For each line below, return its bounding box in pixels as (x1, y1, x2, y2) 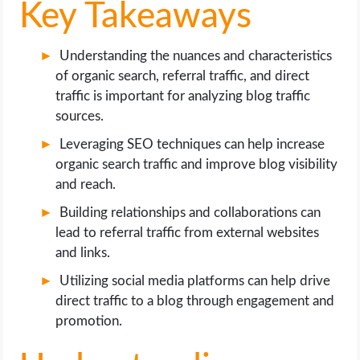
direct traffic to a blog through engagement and (55, 294, 335, 309)
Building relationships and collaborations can (59, 206, 321, 220)
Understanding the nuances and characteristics (59, 49, 333, 63)
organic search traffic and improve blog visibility (55, 157, 338, 172)
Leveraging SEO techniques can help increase (59, 137, 325, 152)
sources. (55, 109, 104, 124)
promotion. (55, 314, 123, 329)
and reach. (55, 178, 117, 192)
